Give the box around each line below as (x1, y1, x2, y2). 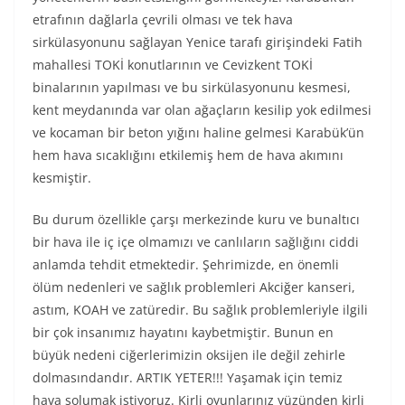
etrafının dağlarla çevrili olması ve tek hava (33, 11, 293, 28)
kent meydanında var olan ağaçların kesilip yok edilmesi (33, 101, 372, 118)
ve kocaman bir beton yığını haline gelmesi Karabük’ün (33, 124, 364, 141)
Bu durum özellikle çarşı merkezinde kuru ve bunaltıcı (33, 211, 360, 228)
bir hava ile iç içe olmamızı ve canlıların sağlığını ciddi (33, 233, 359, 250)
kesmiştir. (33, 169, 91, 186)
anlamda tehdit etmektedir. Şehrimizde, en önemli (33, 256, 339, 273)
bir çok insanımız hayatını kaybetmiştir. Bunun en (33, 324, 334, 341)
